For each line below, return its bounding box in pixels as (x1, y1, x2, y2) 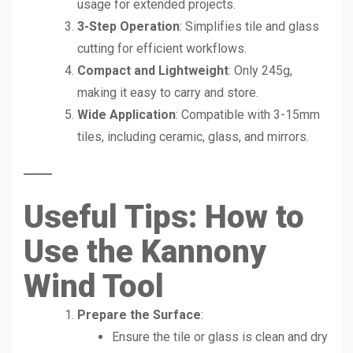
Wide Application (77, 106, 176, 122)
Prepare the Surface (77, 307, 201, 322)
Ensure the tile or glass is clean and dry (112, 329, 328, 344)
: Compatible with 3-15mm (176, 106, 320, 122)
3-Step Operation (77, 18, 180, 34)
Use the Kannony (24, 232, 266, 270)
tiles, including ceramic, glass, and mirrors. (77, 128, 309, 144)
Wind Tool (24, 267, 164, 305)
